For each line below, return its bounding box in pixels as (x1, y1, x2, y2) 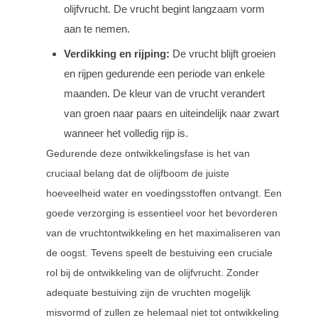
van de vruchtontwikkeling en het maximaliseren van (46, 227, 280, 238)
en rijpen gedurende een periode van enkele (64, 67, 265, 79)
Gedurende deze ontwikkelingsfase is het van (46, 148, 250, 159)
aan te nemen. (64, 23, 130, 35)
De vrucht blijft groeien (170, 48, 275, 60)
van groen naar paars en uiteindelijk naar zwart (64, 107, 279, 119)
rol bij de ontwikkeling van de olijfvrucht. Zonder (46, 267, 259, 278)
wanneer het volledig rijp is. (64, 127, 188, 139)
